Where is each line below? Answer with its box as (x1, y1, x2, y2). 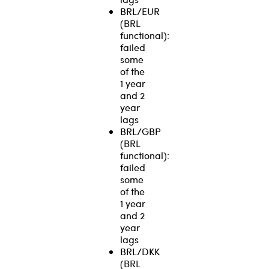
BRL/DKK (120, 244, 160, 258)
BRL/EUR (120, 4, 160, 17)
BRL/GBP (120, 124, 161, 138)
